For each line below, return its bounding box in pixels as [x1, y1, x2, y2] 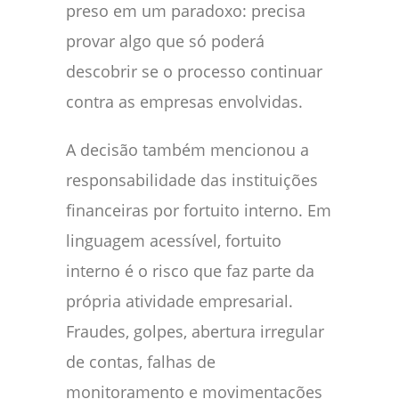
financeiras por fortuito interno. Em [66, 199, 331, 222]
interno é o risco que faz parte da [66, 260, 314, 282]
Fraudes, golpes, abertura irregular [66, 321, 324, 343]
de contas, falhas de [66, 351, 216, 373]
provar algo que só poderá [66, 30, 265, 53]
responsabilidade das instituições [66, 169, 318, 191]
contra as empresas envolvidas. [66, 91, 303, 113]
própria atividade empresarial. [66, 290, 293, 313]
